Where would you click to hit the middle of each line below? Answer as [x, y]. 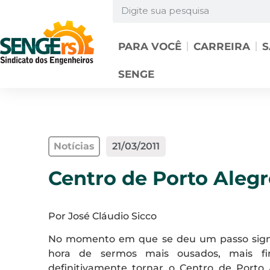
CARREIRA [221, 46]
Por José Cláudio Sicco [102, 216]
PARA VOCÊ [149, 46]
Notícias [74, 146]
